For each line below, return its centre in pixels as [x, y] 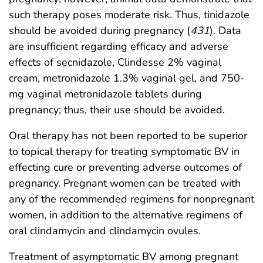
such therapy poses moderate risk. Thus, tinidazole [129, 14]
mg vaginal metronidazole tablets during [105, 94]
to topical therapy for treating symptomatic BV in [124, 151]
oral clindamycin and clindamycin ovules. [105, 230]
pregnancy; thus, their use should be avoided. [117, 109]
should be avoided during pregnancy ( [100, 30]
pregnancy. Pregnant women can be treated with [125, 183]
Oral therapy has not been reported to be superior [128, 135]
